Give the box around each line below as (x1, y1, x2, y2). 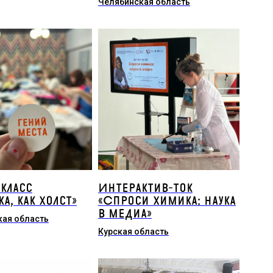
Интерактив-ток (97, 181, 193, 196)
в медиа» (97, 207, 152, 221)
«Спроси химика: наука (97, 194, 236, 208)
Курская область (97, 227, 169, 236)
